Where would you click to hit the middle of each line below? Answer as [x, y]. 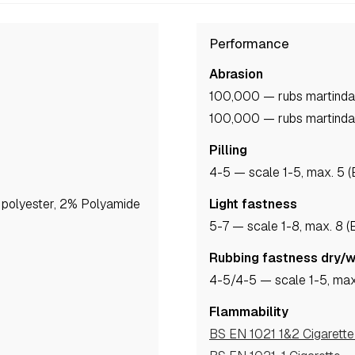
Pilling [228, 151]
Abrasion [236, 74]
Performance [249, 44]
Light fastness [253, 204]
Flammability [249, 312]
